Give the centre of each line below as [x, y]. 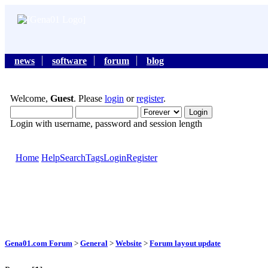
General [94, 243]
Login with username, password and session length [106, 124]
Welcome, [30, 99]
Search [73, 158]
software [69, 61]
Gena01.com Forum [39, 243]
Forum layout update [185, 243]
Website [129, 243]
